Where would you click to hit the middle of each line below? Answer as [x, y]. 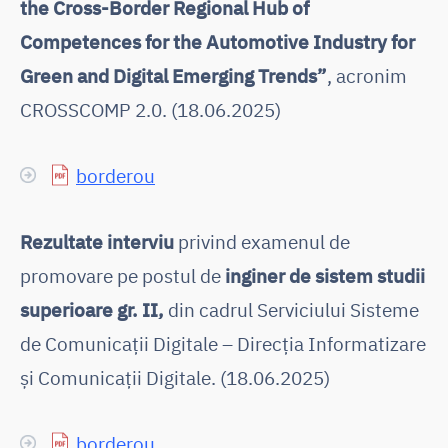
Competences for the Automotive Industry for [217, 41]
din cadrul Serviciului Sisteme [291, 309]
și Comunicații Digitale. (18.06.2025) [175, 377]
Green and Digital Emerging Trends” [173, 75]
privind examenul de [262, 241]
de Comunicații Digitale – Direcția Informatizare [223, 343]
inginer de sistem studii [325, 275]
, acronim [367, 75]
